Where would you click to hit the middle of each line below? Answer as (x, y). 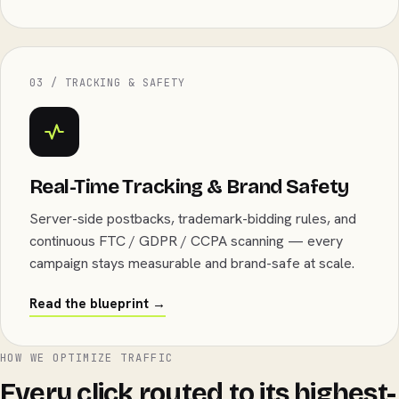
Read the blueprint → (98, 304)
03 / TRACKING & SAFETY (107, 83)
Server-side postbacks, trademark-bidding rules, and (193, 219)
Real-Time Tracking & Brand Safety (189, 187)
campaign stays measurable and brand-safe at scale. (192, 263)
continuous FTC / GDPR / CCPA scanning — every (186, 241)
